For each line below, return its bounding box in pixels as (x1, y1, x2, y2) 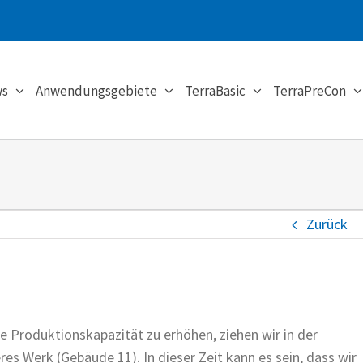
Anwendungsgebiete (36, 81, 157, 100)
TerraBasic (185, 81, 246, 100)
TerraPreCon (273, 81, 346, 100)
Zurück (305, 215, 348, 233)
